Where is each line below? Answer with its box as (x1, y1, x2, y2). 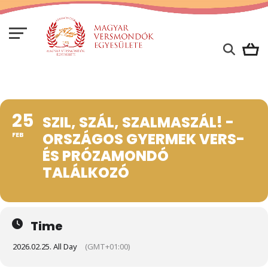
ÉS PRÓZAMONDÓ (42, 145, 169, 166)
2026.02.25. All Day (13, 240, 77, 252)
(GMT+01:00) (85, 240, 130, 252)
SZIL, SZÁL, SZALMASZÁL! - (42, 112, 234, 132)
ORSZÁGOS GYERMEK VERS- (42, 129, 245, 149)
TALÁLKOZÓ (42, 162, 129, 182)
